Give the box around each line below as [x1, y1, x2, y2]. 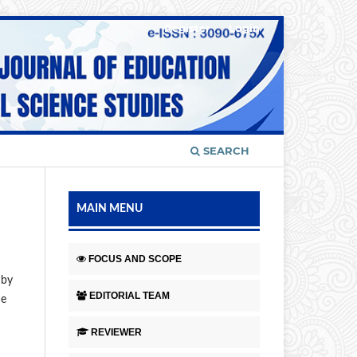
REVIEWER [91, 327, 142, 339]
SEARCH [200, 144, 249, 158]
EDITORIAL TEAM [89, 290, 170, 302]
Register [164, 21, 211, 34]
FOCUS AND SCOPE [88, 253, 182, 265]
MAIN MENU [76, 203, 143, 215]
